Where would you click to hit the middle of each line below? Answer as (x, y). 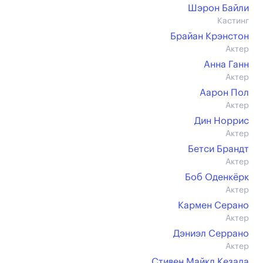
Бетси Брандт (218, 149)
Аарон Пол (224, 93)
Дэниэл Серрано (211, 234)
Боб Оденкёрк (217, 177)
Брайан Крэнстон (210, 36)
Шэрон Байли (218, 8)
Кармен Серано (213, 205)
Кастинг (233, 21)
